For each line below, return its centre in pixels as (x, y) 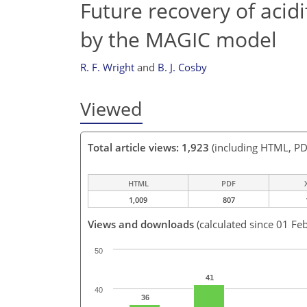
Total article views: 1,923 (148, 148)
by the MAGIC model (179, 39)
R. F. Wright (107, 67)
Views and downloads (141, 224)
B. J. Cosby (182, 67)
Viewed (111, 109)
